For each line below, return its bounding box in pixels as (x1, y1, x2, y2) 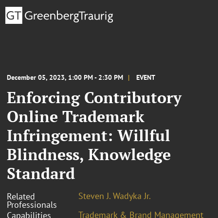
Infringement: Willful (7, 125, 170, 145)
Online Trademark (7, 106, 145, 127)
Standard (7, 163, 75, 183)
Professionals (7, 199, 57, 210)
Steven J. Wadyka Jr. (78, 190, 151, 201)
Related (7, 190, 35, 202)
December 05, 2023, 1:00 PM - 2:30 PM (7, 73, 123, 82)
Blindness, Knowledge (7, 144, 171, 164)
